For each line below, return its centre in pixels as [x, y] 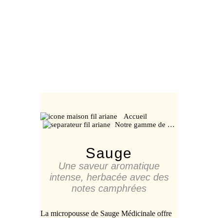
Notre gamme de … [145, 125]
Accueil [135, 117]
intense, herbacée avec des [109, 177]
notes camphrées [109, 189]
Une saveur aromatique [109, 166]
